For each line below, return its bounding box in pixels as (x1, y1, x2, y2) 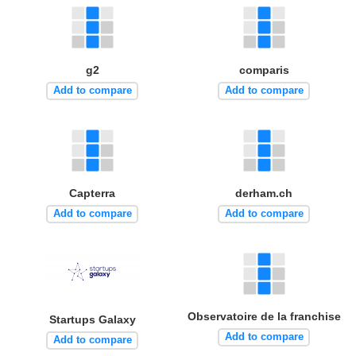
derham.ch (235, 186, 292, 199)
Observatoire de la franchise (187, 309, 341, 323)
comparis (238, 63, 289, 76)
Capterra (69, 186, 115, 199)
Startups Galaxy (48, 312, 136, 326)
